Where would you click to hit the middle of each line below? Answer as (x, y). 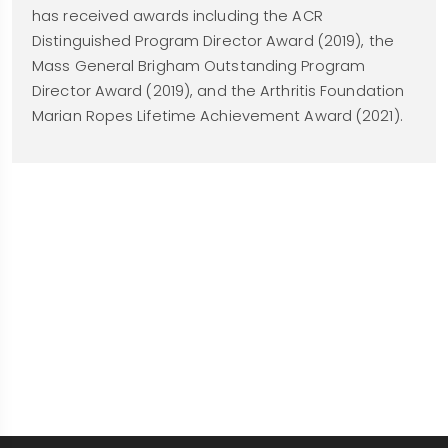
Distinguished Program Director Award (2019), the (213, 41)
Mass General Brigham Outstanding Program (199, 66)
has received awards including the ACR (177, 16)
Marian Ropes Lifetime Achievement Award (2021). (217, 116)
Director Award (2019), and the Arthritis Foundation (218, 91)
